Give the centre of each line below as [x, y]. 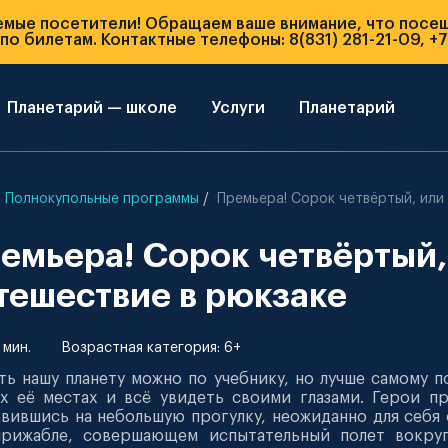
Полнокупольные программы [102, 199]
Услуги [238, 108]
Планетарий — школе [92, 108]
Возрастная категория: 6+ [151, 348]
